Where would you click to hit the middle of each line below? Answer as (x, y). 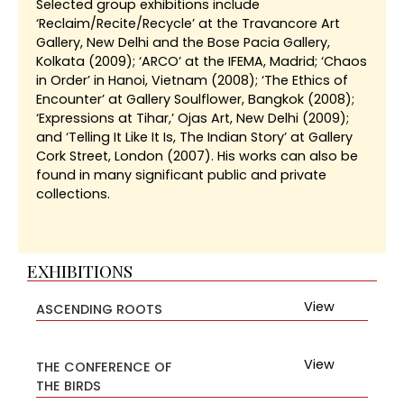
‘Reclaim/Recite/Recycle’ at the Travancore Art (188, 24)
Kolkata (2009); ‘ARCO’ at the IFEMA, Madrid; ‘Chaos (202, 62)
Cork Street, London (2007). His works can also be (197, 156)
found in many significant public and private (181, 175)
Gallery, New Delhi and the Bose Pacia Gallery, (183, 43)
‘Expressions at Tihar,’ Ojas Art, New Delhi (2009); (193, 119)
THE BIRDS (69, 386)
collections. (73, 194)
